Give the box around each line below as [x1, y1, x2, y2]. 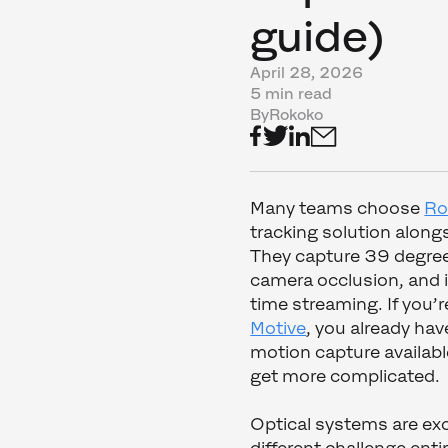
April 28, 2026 [250, 64, 364, 82]
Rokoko [269, 106, 324, 124]
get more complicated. [250, 366, 441, 387]
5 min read [250, 85, 333, 103]
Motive [250, 318, 307, 339]
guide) [250, 12, 388, 61]
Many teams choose [250, 198, 425, 219]
